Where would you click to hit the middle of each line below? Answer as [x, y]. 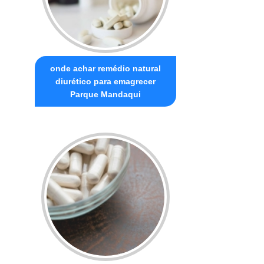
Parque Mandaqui [106, 94]
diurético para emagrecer [106, 81]
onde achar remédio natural [106, 68]
